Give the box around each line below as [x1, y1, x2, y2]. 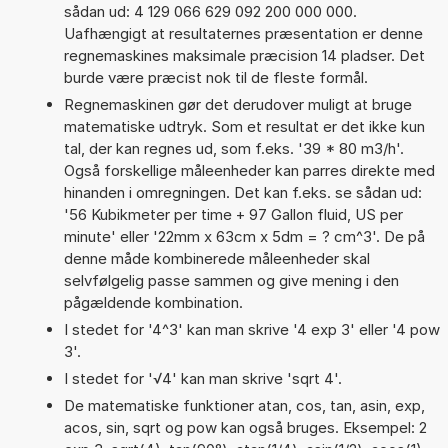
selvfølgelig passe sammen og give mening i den [63, 270, 399, 290]
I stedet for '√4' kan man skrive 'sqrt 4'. [63, 368, 342, 388]
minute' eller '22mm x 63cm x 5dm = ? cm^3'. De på [63, 226, 425, 246]
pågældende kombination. [63, 292, 243, 312]
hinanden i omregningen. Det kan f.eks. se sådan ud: [63, 182, 422, 202]
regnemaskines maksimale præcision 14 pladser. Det [63, 45, 425, 65]
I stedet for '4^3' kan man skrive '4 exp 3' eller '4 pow [63, 319, 440, 339]
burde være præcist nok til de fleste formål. [63, 67, 368, 87]
